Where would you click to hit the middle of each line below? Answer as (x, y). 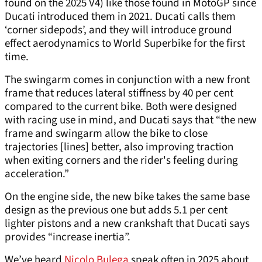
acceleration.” (37, 174)
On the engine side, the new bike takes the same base (127, 197)
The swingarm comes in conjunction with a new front (127, 80)
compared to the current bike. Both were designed (121, 107)
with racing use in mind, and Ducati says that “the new (131, 120)
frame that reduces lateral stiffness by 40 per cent (119, 94)
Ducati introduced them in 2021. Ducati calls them (120, 17)
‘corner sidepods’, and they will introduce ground (118, 30)
